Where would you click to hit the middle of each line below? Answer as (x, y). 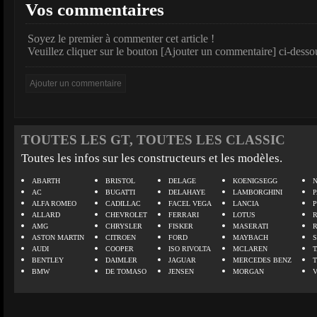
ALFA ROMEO (54, 203)
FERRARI (184, 215)
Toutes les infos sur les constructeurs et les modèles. (152, 158)
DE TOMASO (126, 271)
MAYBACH (250, 237)
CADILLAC (123, 203)
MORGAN (248, 271)
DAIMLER (121, 260)
